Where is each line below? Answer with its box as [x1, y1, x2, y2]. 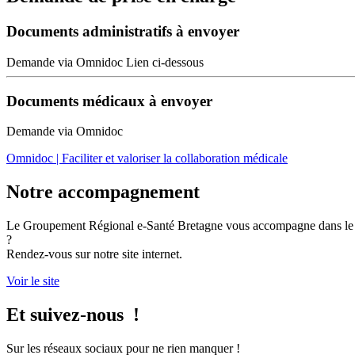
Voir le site [6, 274, 59, 288]
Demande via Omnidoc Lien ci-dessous [6, 55, 204, 69]
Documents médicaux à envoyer [6, 92, 212, 109]
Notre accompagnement [6, 181, 200, 203]
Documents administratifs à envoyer [6, 23, 239, 40]
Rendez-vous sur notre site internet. [6, 247, 182, 261]
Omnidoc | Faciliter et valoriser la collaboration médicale [6, 151, 288, 166]
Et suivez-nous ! [6, 304, 139, 326]
